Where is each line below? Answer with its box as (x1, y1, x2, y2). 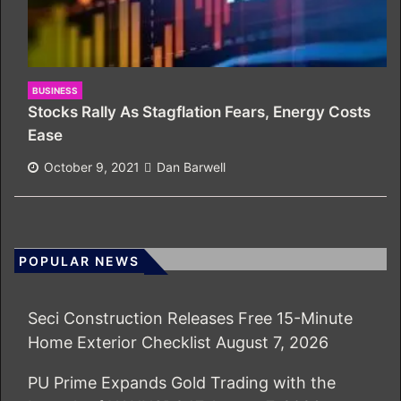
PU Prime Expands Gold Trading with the (28, 372, 336, 392)
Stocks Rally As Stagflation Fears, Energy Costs (28, 102, 371, 121)
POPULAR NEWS (19, 252, 140, 269)
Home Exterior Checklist (28, 332, 211, 352)
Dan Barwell (157, 158, 226, 175)
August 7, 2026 (216, 332, 328, 352)
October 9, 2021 (44, 158, 140, 175)
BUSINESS (32, 84, 78, 96)
